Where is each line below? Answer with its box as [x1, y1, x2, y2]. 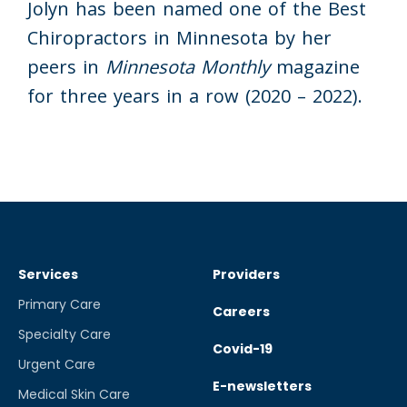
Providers [213, 265, 280, 284]
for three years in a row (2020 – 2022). [27, 84, 362, 109]
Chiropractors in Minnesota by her [27, 25, 332, 51]
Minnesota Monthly [105, 55, 270, 80]
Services [18, 265, 78, 284]
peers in [27, 55, 105, 80]
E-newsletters [213, 377, 312, 396]
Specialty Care [18, 325, 111, 344]
